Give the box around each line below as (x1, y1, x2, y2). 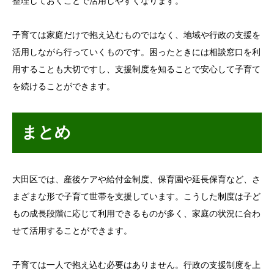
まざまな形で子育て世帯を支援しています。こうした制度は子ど (12, 192, 261, 202)
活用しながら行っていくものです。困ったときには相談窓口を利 (12, 48, 261, 57)
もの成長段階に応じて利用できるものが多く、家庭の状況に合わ (12, 209, 261, 219)
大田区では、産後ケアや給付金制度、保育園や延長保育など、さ (12, 175, 261, 185)
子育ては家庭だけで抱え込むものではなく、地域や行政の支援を (12, 31, 261, 40)
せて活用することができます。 (12, 226, 132, 236)
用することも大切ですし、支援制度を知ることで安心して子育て (12, 65, 261, 75)
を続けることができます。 (12, 82, 115, 92)
